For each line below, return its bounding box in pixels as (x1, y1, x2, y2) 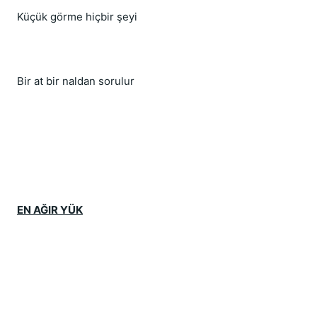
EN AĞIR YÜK (17, 203, 83, 217)
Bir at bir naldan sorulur (17, 74, 134, 88)
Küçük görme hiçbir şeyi (17, 10, 137, 23)
